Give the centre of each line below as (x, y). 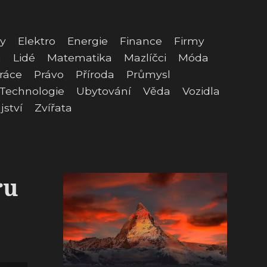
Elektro (37, 41)
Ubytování (104, 91)
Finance (141, 41)
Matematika (80, 58)
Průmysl (148, 74)
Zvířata (53, 108)
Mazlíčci (145, 58)
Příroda (95, 74)
